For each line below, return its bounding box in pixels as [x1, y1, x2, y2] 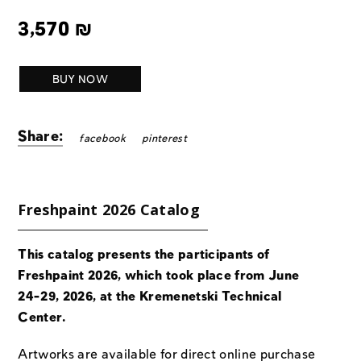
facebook [79, 133, 126, 145]
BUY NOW [52, 74, 108, 86]
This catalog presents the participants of [18, 248, 270, 263]
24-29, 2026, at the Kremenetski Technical [18, 290, 282, 305]
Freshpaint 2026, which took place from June [18, 269, 300, 284]
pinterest [141, 133, 187, 145]
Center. [18, 311, 66, 326]
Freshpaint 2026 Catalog [18, 200, 200, 220]
